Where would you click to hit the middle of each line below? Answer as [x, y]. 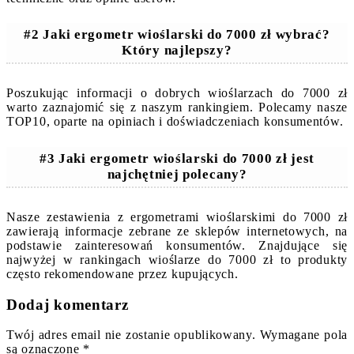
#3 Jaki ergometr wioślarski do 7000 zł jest [177, 159]
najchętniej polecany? [177, 175]
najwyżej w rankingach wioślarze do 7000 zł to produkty [177, 260]
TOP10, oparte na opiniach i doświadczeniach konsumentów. [175, 122]
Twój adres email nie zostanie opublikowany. [131, 335]
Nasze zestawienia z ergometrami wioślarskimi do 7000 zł [177, 217]
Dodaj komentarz [68, 304]
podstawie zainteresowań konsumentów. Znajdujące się [177, 246]
